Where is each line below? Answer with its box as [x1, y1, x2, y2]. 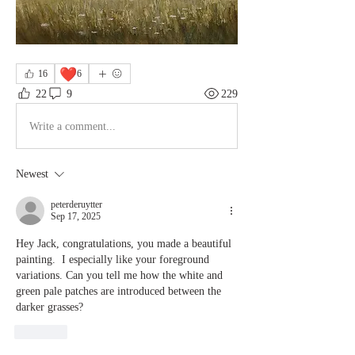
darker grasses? [16, 301, 83, 314]
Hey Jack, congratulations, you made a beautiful [16, 238, 231, 250]
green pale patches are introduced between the [16, 285, 221, 298]
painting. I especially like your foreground [16, 254, 209, 266]
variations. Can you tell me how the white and [16, 269, 223, 282]
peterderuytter [51, 199, 102, 211]
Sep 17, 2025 [51, 211, 101, 223]
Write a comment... [29, 120, 116, 132]
